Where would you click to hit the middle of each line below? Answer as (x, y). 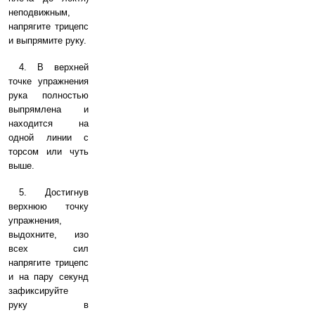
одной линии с (49, 137)
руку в (49, 305)
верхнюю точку (49, 206)
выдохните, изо (49, 234)
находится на (49, 123)
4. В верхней (54, 67)
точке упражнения (49, 81)
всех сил (49, 249)
